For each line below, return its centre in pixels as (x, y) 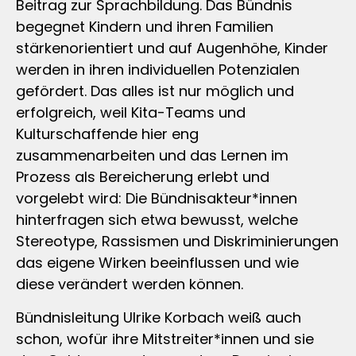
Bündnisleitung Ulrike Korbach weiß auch (159, 317)
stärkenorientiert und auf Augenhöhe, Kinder (172, 48)
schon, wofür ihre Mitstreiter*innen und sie (165, 339)
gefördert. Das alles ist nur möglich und (155, 91)
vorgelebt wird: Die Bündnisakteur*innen (157, 199)
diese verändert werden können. (130, 284)
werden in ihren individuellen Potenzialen (158, 70)
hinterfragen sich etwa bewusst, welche (157, 220)
